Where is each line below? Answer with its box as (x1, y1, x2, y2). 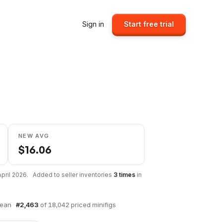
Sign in (82, 19, 104, 28)
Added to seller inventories (33, 171, 113, 178)
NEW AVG (18, 132, 50, 139)
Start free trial (124, 19, 174, 28)
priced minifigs (69, 201, 116, 209)
